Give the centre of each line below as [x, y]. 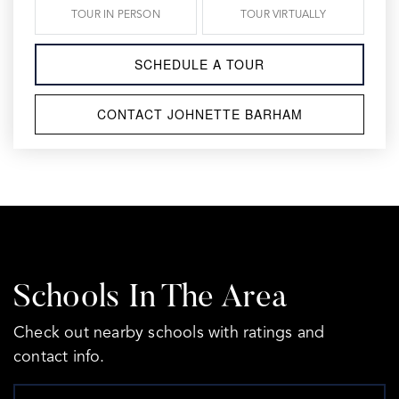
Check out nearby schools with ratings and [169, 333]
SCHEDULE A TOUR [199, 64]
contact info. [59, 357]
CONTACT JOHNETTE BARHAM [199, 114]
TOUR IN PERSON [116, 15]
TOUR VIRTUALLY [283, 15]
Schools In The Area [151, 299]
